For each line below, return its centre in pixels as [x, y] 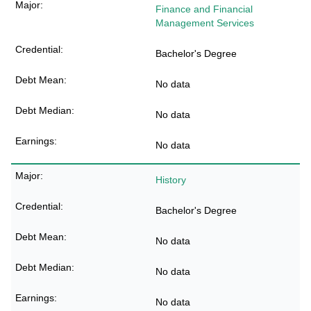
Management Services [205, 23]
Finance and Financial [204, 9]
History [171, 180]
